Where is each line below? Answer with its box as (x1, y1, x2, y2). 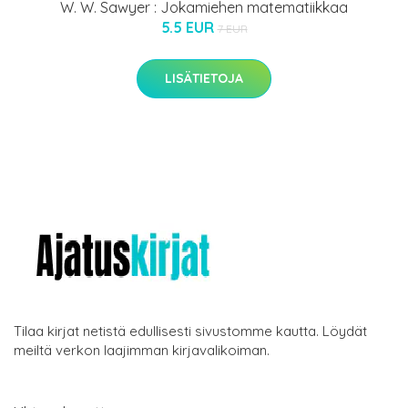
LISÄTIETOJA (165, 70, 243, 87)
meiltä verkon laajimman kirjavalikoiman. (14, 342, 270, 360)
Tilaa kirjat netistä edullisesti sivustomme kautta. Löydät (14, 322, 367, 341)
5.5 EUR (160, 18, 218, 37)
